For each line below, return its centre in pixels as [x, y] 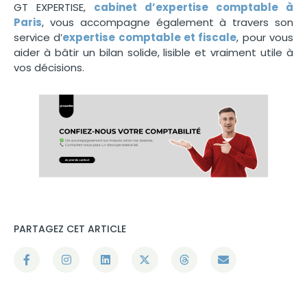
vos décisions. [49, 67]
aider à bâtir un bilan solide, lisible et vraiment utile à [153, 52]
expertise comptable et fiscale [150, 37]
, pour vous [265, 37]
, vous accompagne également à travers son [168, 22]
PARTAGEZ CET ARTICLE [70, 229]
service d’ [38, 37]
